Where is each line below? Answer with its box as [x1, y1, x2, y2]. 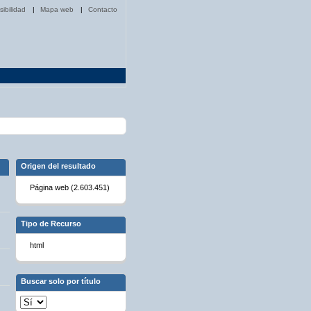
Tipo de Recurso [20, 219, 81, 228]
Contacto [88, 6, 117, 13]
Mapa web [40, 6, 76, 13]
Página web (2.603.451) [29, 183, 110, 192]
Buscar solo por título [20, 277, 101, 286]
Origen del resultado [20, 162, 96, 171]
